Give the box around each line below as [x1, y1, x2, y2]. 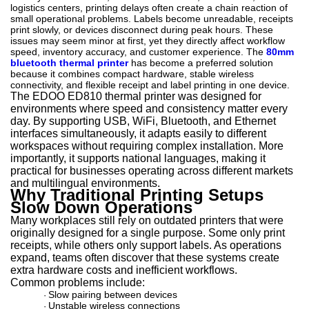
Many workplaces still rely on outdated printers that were [10, 215, 283, 226]
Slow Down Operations [10, 198, 192, 217]
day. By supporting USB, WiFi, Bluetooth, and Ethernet [10, 115, 276, 127]
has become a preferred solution [128, 57, 273, 68]
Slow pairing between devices [48, 289, 177, 300]
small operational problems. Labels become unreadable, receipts [10, 13, 293, 24]
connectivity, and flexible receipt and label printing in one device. [10, 79, 290, 90]
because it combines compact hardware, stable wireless [10, 68, 254, 79]
